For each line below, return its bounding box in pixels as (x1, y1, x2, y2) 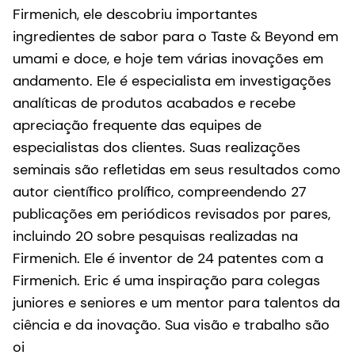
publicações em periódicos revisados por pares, (13, 204, 330, 223)
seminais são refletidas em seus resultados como (13, 159, 341, 179)
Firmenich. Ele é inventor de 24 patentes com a (13, 248, 323, 268)
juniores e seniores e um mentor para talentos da (13, 292, 340, 312)
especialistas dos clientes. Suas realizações (13, 137, 300, 157)
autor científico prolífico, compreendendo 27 (13, 181, 307, 201)
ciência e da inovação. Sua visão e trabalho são (13, 315, 330, 334)
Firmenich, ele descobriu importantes (13, 4, 258, 24)
